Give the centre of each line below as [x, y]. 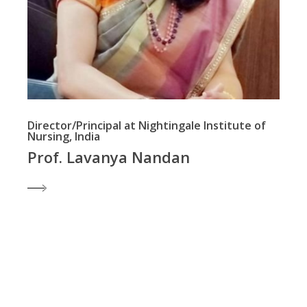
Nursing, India [64, 136]
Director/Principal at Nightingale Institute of [147, 125]
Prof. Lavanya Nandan [109, 157]
